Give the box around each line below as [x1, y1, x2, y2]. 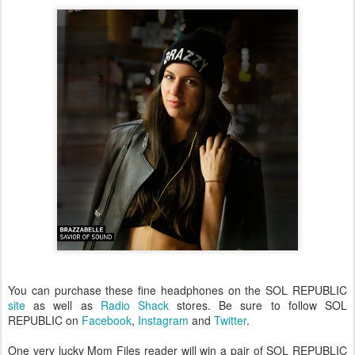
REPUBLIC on [8, 312, 82, 329]
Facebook [82, 312, 132, 329]
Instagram [138, 312, 189, 329]
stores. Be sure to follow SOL [168, 297, 348, 314]
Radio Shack [100, 297, 169, 314]
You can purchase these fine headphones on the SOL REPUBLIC [8, 282, 347, 299]
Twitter [214, 312, 246, 329]
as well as [25, 297, 101, 314]
